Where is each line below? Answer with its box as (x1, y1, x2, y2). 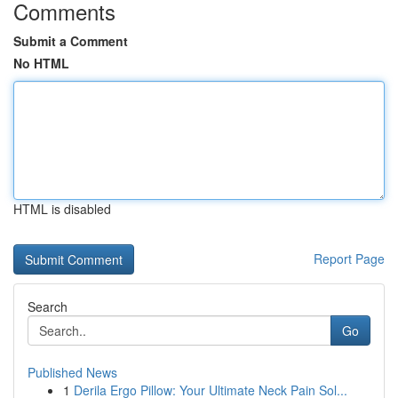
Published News (28, 363, 117, 381)
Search (28, 298, 68, 315)
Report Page (314, 250, 385, 267)
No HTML (13, 54, 69, 72)
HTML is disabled (13, 200, 111, 218)
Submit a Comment (13, 32, 128, 50)
